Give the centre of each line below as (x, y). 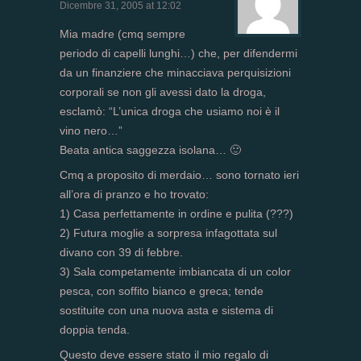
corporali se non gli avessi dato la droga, (163, 92)
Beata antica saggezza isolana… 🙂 (150, 150)
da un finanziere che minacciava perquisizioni (175, 73)
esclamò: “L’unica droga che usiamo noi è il (170, 112)
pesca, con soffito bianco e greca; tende (162, 291)
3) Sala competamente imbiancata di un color (175, 272)
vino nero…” (91, 131)
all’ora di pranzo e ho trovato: (134, 195)
